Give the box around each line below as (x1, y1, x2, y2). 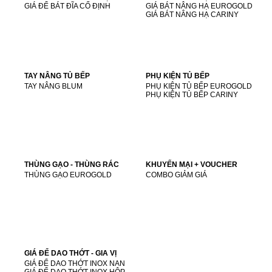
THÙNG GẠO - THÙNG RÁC (24, 160, 119, 169)
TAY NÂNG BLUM (24, 81, 83, 90)
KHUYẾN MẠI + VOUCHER (146, 160, 237, 169)
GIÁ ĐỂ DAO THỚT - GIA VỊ (24, 248, 117, 257)
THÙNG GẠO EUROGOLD (24, 170, 112, 179)
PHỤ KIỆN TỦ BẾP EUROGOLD (146, 81, 252, 90)
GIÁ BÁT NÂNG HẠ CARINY (146, 10, 239, 19)
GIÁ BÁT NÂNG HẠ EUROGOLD (146, 1, 253, 10)
